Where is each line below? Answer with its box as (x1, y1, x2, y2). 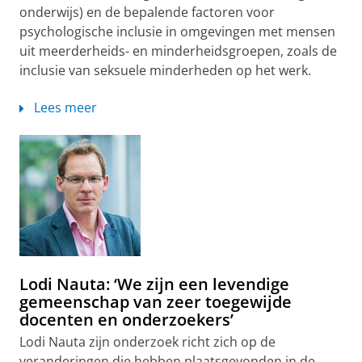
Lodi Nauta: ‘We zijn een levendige (19, 273, 289, 295)
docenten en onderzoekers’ (19, 309, 234, 330)
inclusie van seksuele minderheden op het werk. (19, 61, 311, 79)
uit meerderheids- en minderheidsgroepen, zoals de (19, 42, 337, 60)
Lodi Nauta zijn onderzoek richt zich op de (19, 333, 276, 351)
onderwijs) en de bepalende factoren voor (19, 3, 275, 21)
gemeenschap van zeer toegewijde (19, 291, 292, 313)
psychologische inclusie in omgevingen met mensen (19, 23, 335, 40)
